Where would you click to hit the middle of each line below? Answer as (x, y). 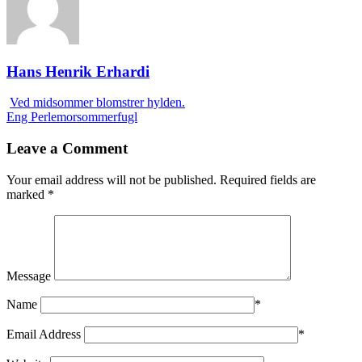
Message (29, 276)
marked (27, 194)
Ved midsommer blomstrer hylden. (97, 103)
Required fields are (268, 179)
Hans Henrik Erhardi (78, 71)
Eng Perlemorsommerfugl (72, 117)
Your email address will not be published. (112, 179)
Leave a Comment (67, 149)
